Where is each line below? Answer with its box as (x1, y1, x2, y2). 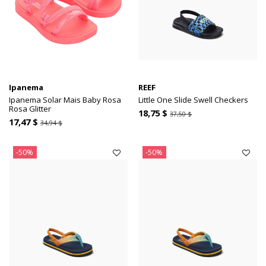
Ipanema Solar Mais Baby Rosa (9, 94, 121, 106)
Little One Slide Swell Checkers (138, 94, 249, 106)
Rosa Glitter (9, 103, 51, 115)
